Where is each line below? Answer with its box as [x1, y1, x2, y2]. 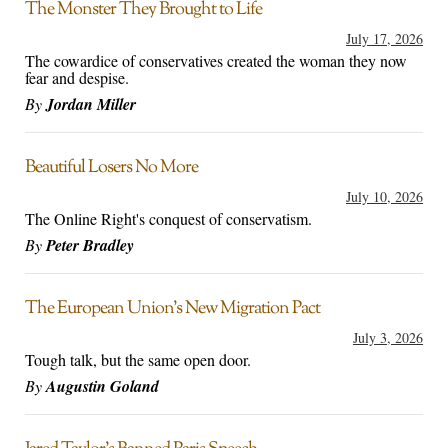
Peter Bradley [46, 234, 134, 257]
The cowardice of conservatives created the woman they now [25, 50, 407, 72]
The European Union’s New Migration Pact [25, 296, 320, 323]
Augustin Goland [46, 375, 159, 398]
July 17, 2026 [346, 29, 423, 49]
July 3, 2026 [353, 328, 423, 348]
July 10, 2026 [346, 187, 423, 207]
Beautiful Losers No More [25, 155, 198, 182]
